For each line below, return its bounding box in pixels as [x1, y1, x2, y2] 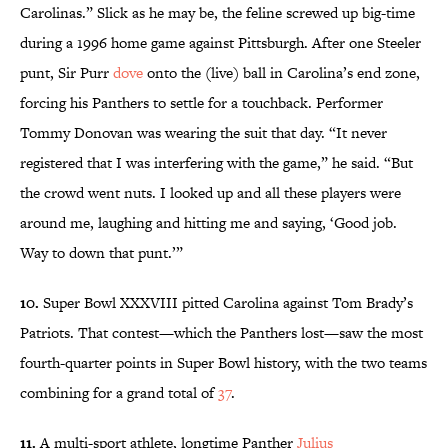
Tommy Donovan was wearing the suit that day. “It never [20, 122, 387, 144]
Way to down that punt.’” [20, 242, 183, 264]
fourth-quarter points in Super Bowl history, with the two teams [20, 352, 427, 374]
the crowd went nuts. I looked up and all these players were [20, 182, 401, 204]
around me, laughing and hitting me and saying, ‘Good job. [20, 212, 397, 234]
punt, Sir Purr [20, 62, 113, 84]
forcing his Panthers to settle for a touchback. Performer [20, 92, 383, 114]
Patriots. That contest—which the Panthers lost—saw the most [20, 322, 423, 344]
